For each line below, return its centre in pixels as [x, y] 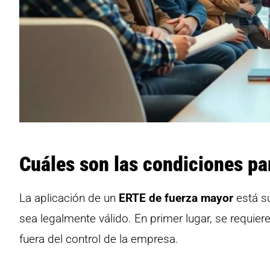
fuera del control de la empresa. [99, 239]
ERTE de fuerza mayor [176, 198]
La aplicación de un [69, 198]
